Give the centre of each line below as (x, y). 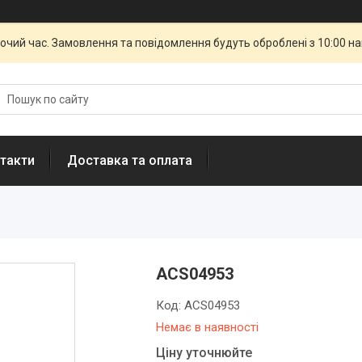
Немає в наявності (208, 327)
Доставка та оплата (130, 160)
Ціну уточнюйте (204, 353)
